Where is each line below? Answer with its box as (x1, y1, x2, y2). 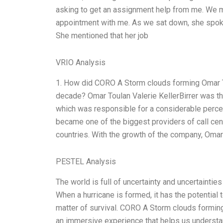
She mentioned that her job (56, 31, 148, 41)
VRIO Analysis (56, 58, 106, 68)
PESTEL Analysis (56, 156, 116, 166)
